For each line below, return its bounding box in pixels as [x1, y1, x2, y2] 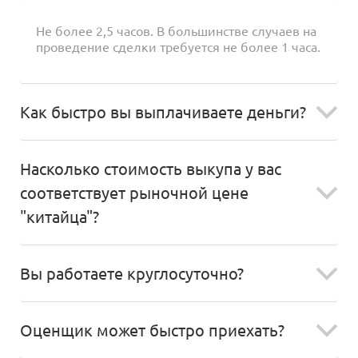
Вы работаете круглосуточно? [20, 263, 244, 284]
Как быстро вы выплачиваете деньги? [20, 101, 306, 122]
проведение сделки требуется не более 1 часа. [36, 38, 320, 55]
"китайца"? [20, 206, 99, 227]
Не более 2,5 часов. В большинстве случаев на [36, 22, 316, 39]
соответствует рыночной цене [20, 182, 249, 203]
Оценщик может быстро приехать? [20, 320, 284, 340]
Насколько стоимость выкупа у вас [20, 158, 281, 179]
